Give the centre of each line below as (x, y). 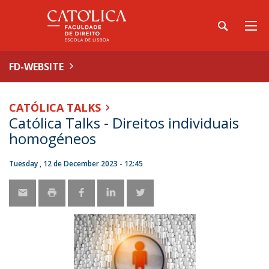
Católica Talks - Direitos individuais (124, 123)
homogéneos (53, 138)
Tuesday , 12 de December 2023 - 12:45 (76, 164)
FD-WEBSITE (36, 67)
